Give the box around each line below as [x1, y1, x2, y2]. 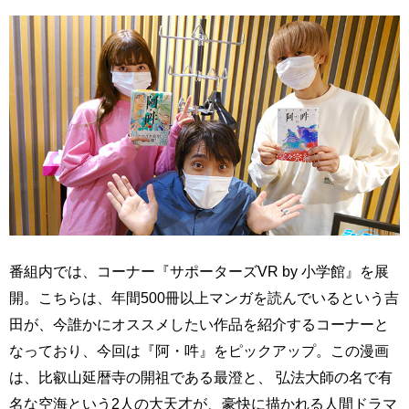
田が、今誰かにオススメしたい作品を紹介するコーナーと [9, 316, 389, 333]
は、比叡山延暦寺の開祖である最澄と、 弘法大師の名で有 [9, 369, 393, 386]
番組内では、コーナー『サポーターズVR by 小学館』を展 [9, 263, 389, 280]
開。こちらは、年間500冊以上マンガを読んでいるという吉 [9, 289, 399, 307]
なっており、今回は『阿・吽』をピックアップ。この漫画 [9, 342, 389, 360]
